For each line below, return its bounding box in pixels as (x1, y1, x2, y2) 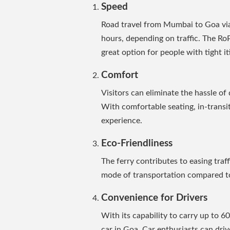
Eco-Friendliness (101, 138, 172, 148)
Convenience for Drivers (101, 193, 207, 203)
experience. (101, 116, 142, 125)
